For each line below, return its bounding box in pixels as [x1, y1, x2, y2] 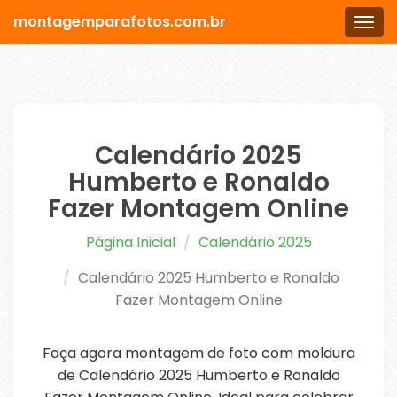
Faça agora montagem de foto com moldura [42, 343, 355, 363]
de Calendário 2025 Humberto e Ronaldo [57, 365, 340, 385]
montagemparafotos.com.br [13, 12, 226, 32]
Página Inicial [85, 232, 175, 253]
